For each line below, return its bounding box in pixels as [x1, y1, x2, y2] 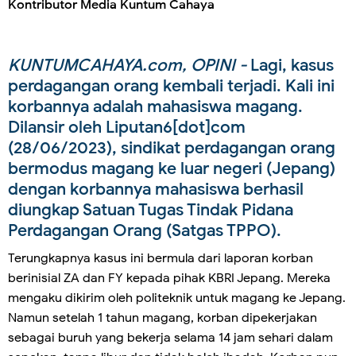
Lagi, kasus [250, 55, 334, 76]
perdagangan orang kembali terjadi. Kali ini [8, 75, 335, 97]
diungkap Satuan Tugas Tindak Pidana [8, 199, 293, 221]
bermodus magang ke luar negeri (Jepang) [8, 158, 335, 180]
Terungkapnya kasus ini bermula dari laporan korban [8, 250, 313, 267]
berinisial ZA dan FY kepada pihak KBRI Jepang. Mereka [8, 270, 331, 287]
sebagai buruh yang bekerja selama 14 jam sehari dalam [8, 330, 333, 346]
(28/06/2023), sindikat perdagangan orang [8, 137, 335, 159]
